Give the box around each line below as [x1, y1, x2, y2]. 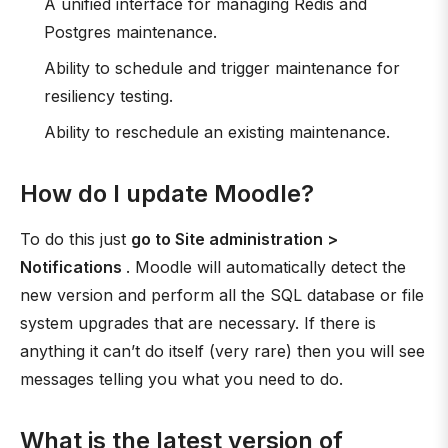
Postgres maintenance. [44, 22, 217, 42]
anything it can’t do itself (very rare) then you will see [20, 341, 425, 361]
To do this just [20, 229, 131, 249]
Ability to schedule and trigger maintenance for [44, 58, 400, 78]
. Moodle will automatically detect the [126, 257, 406, 277]
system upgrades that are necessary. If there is [20, 313, 376, 333]
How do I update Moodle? [20, 179, 314, 208]
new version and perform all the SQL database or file [20, 285, 424, 305]
